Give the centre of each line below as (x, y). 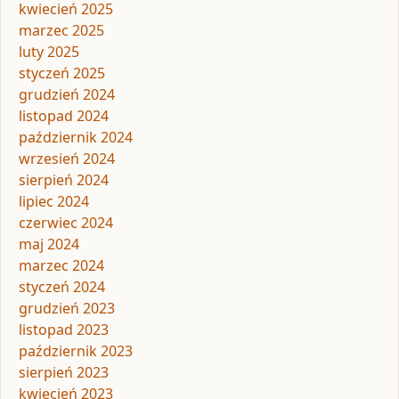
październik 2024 (76, 138)
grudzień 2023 (67, 309)
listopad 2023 (64, 330)
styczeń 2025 (62, 73)
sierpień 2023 (64, 373)
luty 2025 (49, 52)
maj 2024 (49, 244)
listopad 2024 (64, 116)
